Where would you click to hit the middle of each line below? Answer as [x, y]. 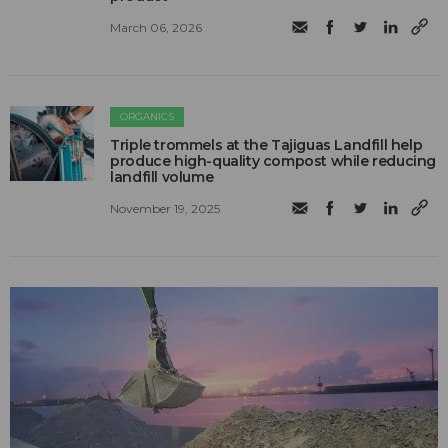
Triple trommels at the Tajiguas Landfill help [266, 144]
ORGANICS [147, 116]
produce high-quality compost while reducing [273, 160]
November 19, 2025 [165, 208]
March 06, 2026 [156, 27]
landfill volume [162, 176]
